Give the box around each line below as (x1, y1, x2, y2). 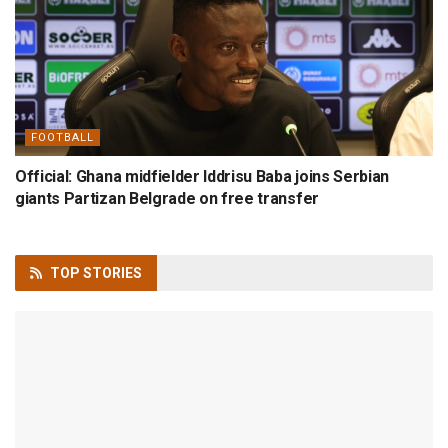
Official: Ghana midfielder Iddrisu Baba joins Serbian (15, 166, 390, 186)
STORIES (83, 264, 142, 281)
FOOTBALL (31, 130, 94, 144)
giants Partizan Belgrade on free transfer (15, 188, 319, 208)
